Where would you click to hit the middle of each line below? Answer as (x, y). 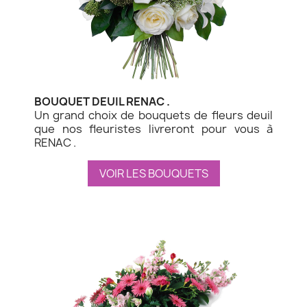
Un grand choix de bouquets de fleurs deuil (153, 115)
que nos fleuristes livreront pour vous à (153, 128)
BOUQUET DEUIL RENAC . (102, 101)
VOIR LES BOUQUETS (153, 173)
